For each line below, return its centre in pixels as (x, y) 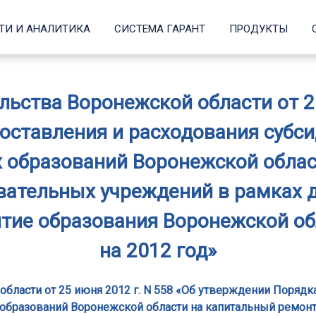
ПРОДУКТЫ (259, 29)
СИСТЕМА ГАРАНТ (160, 29)
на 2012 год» (158, 251)
